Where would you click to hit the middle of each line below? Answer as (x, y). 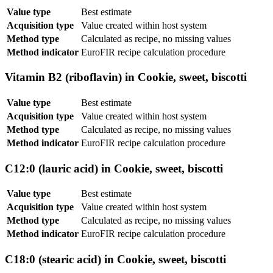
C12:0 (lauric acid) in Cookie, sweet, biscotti (114, 168)
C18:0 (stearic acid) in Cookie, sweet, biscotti (115, 260)
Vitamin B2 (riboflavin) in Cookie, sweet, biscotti (126, 77)
